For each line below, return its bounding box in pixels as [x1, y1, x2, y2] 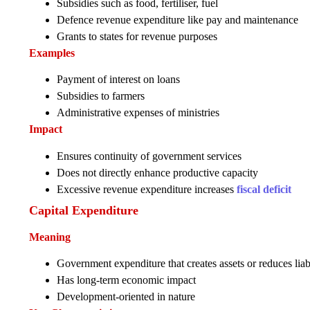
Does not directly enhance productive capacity [57, 166, 258, 179]
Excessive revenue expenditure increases [57, 183, 237, 195]
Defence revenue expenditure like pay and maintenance [57, 13, 298, 26]
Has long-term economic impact [57, 274, 196, 286]
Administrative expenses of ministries [57, 107, 219, 119]
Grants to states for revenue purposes [57, 30, 217, 42]
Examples [29, 46, 75, 59]
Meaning [29, 230, 71, 243]
